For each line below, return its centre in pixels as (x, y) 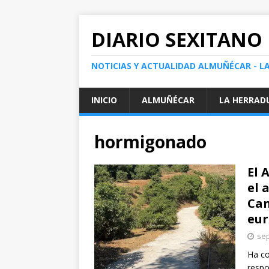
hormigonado (150, 142)
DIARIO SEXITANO (177, 39)
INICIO (104, 100)
